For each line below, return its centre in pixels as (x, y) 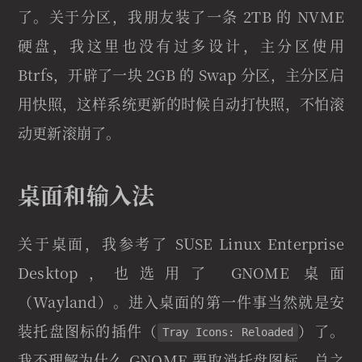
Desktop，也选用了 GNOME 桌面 (181, 272)
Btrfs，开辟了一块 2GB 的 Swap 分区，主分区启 (181, 75)
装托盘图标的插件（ (88, 330)
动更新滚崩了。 (69, 133)
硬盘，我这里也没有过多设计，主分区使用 (181, 46)
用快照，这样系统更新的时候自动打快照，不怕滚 (181, 104)
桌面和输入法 (86, 195)
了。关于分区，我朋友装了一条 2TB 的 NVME (181, 17)
